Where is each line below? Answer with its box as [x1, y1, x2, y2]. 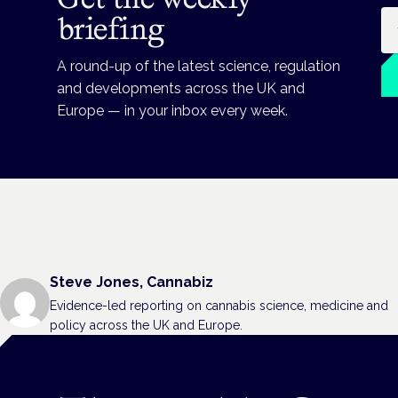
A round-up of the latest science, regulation [57, 58, 340, 76]
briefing [57, 11, 165, 47]
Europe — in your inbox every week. [57, 102, 288, 120]
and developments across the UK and [57, 80, 305, 98]
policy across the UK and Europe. [50, 317, 243, 332]
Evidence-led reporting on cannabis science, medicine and [50, 298, 388, 313]
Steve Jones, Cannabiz [50, 274, 213, 291]
